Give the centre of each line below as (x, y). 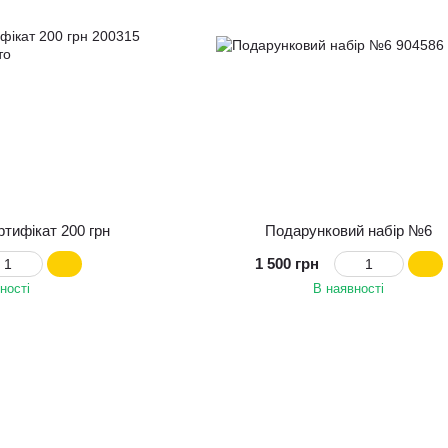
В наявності (349, 289)
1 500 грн (286, 264)
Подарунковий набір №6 (349, 231)
